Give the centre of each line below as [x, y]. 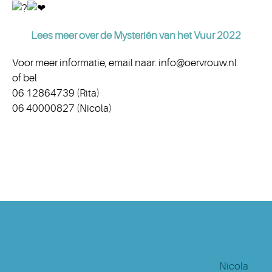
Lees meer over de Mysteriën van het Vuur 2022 [136, 36]
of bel [25, 78]
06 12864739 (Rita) [56, 93]
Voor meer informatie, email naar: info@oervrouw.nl [124, 63]
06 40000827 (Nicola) [62, 108]
